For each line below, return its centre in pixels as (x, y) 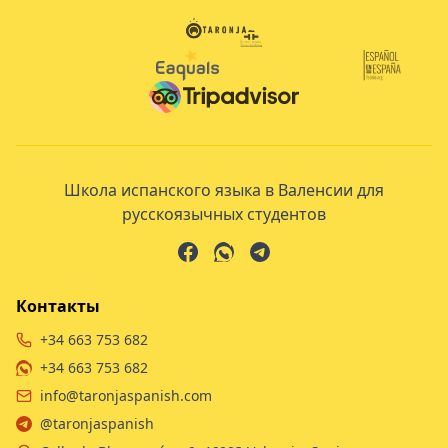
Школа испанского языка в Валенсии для (224, 190)
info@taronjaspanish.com (126, 395)
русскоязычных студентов (224, 214)
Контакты (58, 306)
